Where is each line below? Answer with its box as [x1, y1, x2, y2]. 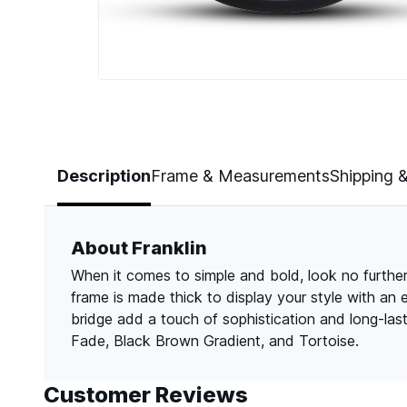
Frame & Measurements [151, 166, 330, 186]
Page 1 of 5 [97, 128, 175, 147]
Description [57, 166, 151, 186]
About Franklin [71, 237, 207, 260]
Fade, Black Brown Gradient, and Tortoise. [71, 332, 359, 351]
